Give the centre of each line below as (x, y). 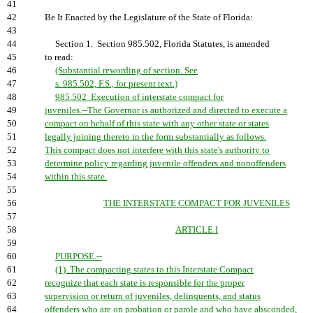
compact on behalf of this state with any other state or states (157, 124)
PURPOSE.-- (79, 256)
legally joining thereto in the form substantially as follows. (155, 137)
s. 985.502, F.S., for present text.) (116, 84)
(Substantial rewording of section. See (126, 71)
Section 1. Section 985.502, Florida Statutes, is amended (157, 44)
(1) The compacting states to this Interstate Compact (154, 270)
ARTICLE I (197, 230)
